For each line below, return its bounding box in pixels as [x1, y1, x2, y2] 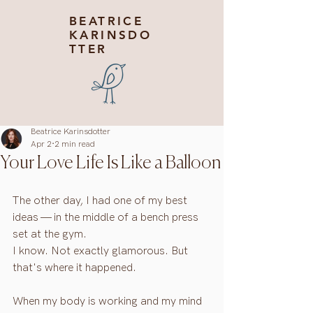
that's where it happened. [13, 261, 136, 275]
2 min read [54, 139, 95, 150]
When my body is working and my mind [13, 295, 205, 308]
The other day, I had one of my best [13, 194, 190, 208]
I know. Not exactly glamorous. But [13, 245, 191, 258]
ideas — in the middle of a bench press [13, 211, 201, 224]
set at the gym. [13, 228, 87, 241]
